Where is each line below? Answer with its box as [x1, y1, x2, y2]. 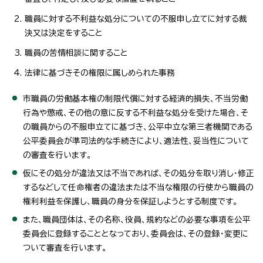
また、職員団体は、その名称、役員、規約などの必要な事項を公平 [23, 215, 251, 224]
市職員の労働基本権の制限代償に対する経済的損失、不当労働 [23, 94, 248, 103]
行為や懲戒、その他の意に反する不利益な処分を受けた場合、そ [23, 108, 248, 117]
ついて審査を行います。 [23, 243, 107, 252]
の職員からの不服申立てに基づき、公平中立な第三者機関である [23, 122, 252, 131]
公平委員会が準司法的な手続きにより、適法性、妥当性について [23, 136, 249, 145]
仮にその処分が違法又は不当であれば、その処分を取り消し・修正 [23, 168, 254, 177]
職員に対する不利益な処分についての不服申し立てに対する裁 [25, 14, 247, 23]
